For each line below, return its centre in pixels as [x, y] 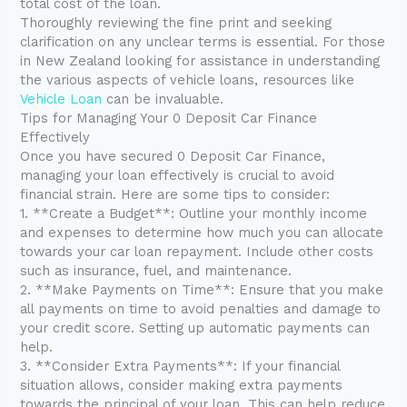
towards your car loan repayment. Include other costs [197, 252]
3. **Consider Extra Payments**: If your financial [180, 367]
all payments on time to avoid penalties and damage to [201, 309]
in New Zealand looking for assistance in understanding [200, 61]
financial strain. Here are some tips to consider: [175, 195]
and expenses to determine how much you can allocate [202, 233]
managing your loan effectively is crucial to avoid [178, 176]
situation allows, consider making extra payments [182, 386]
